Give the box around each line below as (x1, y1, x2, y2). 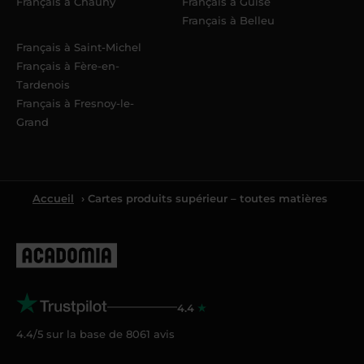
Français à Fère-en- (16, 58, 119, 72)
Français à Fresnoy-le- (16, 96, 134, 110)
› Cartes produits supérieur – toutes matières (78, 191, 327, 205)
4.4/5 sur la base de (16, 327, 126, 340)
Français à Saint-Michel (16, 40, 141, 54)
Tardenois (16, 77, 70, 91)
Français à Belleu (182, 13, 275, 27)
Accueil (32, 191, 74, 205)
